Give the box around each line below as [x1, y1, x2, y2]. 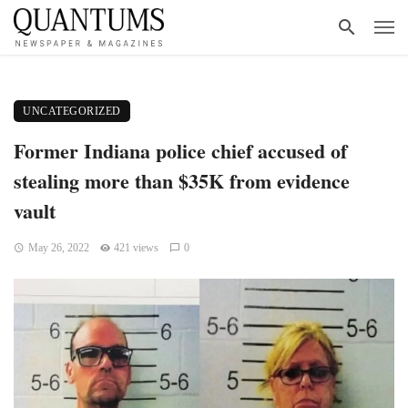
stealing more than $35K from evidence [14, 166, 350, 195]
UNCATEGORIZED [23, 105, 121, 117]
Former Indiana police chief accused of [14, 136, 347, 165]
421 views [114, 241, 159, 254]
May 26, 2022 [27, 241, 89, 254]
